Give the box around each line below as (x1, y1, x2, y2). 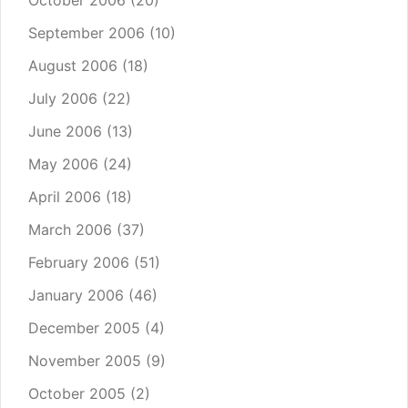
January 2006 (28, 286, 124, 305)
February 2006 (28, 253, 129, 272)
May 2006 (28, 155, 98, 174)
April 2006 (28, 188, 101, 207)
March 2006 (28, 220, 112, 240)
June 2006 (28, 122, 102, 141)
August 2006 (28, 56, 117, 76)
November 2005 (28, 352, 141, 371)
